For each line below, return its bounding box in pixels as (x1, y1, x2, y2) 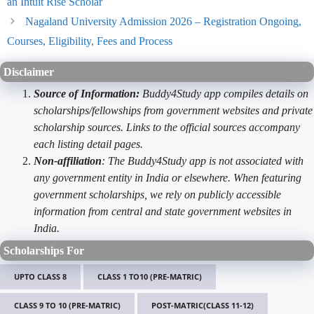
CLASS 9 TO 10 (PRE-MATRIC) (14, 299, 121, 310)
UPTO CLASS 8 (14, 271, 67, 282)
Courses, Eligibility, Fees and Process (7, 34, 172, 47)
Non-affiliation (34, 154, 102, 167)
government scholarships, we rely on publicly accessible (34, 188, 281, 200)
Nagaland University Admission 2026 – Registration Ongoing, (25, 15, 301, 27)
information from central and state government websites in (34, 205, 292, 217)
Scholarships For (4, 244, 84, 257)
